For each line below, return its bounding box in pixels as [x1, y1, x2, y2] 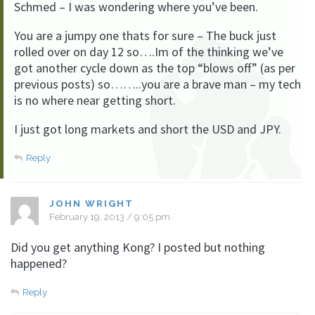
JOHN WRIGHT [49, 198, 134, 209]
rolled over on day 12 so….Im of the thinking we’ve [14, 44, 283, 60]
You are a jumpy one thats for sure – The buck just [14, 27, 276, 44]
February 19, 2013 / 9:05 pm [49, 212, 170, 222]
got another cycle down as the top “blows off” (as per [14, 60, 295, 76]
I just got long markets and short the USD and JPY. [14, 121, 281, 137]
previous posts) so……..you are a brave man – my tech [14, 76, 301, 92]
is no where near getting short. [14, 92, 176, 108]
